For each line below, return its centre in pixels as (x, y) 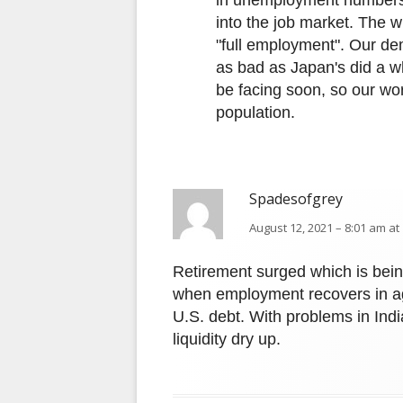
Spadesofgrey (296, 199)
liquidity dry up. (227, 340)
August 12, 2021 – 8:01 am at (324, 228)
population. (255, 113)
